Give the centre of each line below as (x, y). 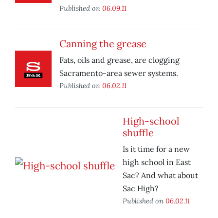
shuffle (138, 133)
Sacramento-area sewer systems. (119, 73)
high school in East (157, 162)
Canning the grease (103, 44)
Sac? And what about (160, 175)
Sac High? (141, 189)
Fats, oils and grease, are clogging (119, 60)
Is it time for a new (156, 149)
